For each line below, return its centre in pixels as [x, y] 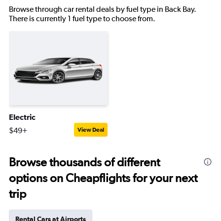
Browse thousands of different [84, 162]
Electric [22, 117]
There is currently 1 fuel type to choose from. [82, 18]
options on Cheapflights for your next [103, 178]
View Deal [91, 130]
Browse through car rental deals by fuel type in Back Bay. [103, 9]
